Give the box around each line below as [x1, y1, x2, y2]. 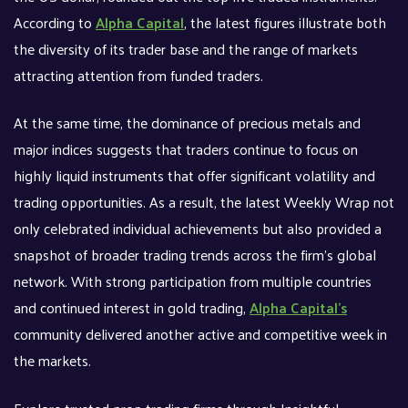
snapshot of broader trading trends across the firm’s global [14, 241, 376, 269]
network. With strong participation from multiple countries [14, 268, 372, 295]
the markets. [14, 347, 91, 374]
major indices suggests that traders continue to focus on [14, 136, 358, 163]
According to [14, 9, 96, 36]
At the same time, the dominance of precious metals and [14, 109, 361, 137]
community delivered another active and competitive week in [14, 321, 387, 348]
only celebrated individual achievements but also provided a [14, 215, 382, 242]
